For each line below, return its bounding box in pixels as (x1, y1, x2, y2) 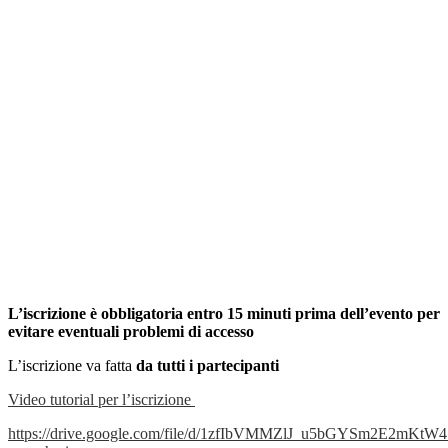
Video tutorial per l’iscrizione (8, 391, 191, 409)
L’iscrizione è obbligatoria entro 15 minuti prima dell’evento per (8, 305, 440, 323)
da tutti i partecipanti (136, 357, 279, 375)
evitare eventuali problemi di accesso (8, 323, 254, 341)
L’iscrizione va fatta (8, 357, 136, 375)
